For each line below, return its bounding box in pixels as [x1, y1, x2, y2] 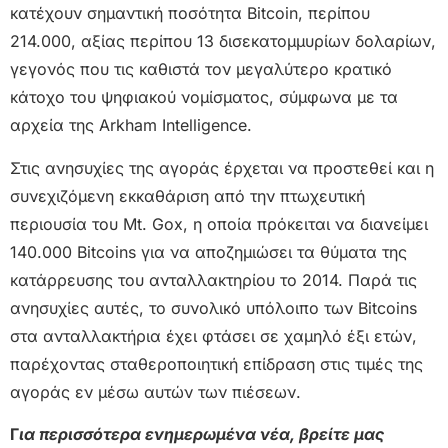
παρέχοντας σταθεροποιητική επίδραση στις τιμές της [10, 353, 423, 374]
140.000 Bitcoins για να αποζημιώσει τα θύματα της [10, 241, 407, 262]
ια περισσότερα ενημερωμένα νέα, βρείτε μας [19, 423, 384, 444]
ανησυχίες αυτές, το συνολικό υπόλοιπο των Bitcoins [10, 297, 417, 318]
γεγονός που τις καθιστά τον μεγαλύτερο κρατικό [10, 59, 392, 80]
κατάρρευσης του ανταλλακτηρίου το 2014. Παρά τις [10, 269, 417, 290]
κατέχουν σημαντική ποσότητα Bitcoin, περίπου [10, 3, 370, 24]
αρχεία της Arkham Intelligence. [10, 115, 252, 136]
